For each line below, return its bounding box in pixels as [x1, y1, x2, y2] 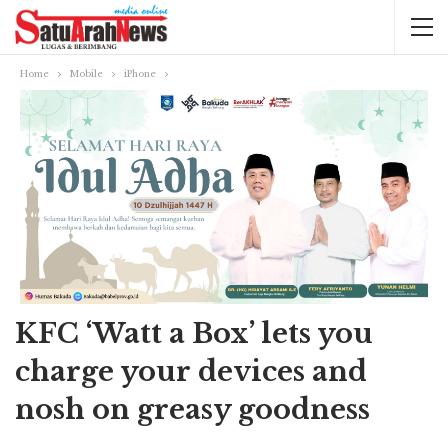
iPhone [124, 68, 156, 79]
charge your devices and [15, 355, 367, 389]
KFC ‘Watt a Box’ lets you [15, 317, 373, 351]
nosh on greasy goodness [15, 393, 370, 427]
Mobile [70, 68, 103, 79]
